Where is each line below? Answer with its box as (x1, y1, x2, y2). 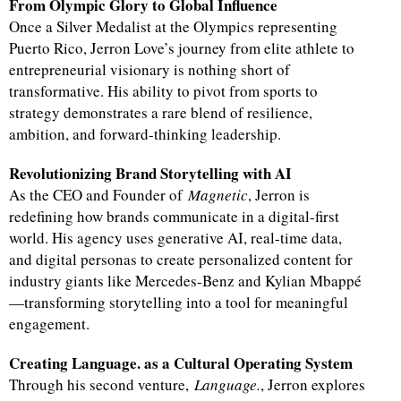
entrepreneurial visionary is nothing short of (9, 58, 290, 80)
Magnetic (188, 183, 248, 205)
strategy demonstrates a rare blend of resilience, (9, 101, 312, 123)
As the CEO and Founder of (9, 183, 188, 205)
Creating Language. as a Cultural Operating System (9, 351, 353, 374)
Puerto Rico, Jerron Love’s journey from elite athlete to (9, 37, 354, 58)
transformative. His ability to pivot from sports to (9, 80, 318, 101)
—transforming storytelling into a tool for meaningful (9, 291, 348, 312)
